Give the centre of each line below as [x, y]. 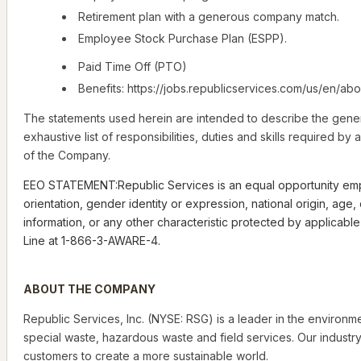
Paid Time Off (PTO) [133, 67]
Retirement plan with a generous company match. [209, 17]
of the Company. [67, 156]
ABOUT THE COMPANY [89, 289]
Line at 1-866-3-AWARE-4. [92, 241]
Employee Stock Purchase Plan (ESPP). [183, 39]
